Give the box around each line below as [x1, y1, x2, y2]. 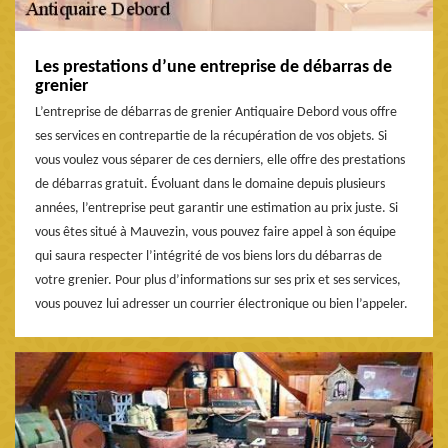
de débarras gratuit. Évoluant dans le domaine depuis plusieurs [35, 176, 385, 192]
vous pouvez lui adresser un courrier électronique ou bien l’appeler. [35, 296, 408, 312]
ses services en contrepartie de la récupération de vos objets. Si [35, 128, 387, 144]
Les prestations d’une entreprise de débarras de [35, 57, 392, 77]
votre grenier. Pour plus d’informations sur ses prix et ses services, [35, 272, 401, 288]
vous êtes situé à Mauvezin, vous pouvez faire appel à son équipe [35, 224, 396, 240]
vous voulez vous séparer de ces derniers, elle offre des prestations [35, 152, 405, 168]
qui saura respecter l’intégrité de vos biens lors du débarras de [35, 248, 382, 264]
